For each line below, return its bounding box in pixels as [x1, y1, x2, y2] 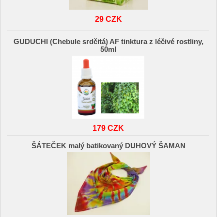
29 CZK [94, 15, 122, 24]
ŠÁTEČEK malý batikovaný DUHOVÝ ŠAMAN [31, 142, 186, 150]
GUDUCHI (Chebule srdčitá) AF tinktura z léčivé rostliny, [13, 37, 203, 46]
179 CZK [93, 123, 124, 132]
